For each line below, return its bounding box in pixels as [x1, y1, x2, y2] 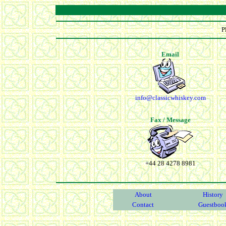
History [203, 191, 223, 198]
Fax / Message [150, 116, 191, 124]
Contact [132, 201, 154, 208]
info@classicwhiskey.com [135, 94, 206, 101]
